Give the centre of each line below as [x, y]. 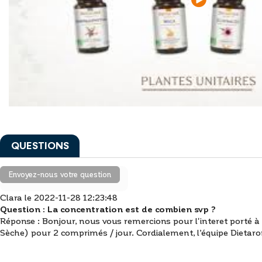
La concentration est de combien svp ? [132, 208]
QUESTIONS [40, 146]
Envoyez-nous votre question [60, 174]
